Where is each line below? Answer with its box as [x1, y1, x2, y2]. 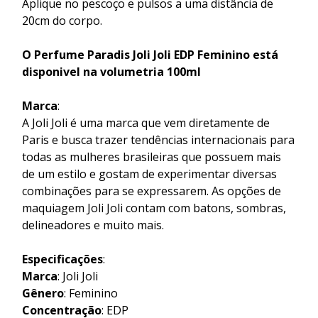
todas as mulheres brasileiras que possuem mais [22, 148, 281, 165]
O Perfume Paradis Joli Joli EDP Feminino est [22, 46, 278, 62]
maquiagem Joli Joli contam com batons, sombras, [22, 199, 286, 216]
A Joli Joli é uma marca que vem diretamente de [22, 114, 270, 131]
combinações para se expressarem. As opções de [22, 182, 281, 199]
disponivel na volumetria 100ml [22, 63, 201, 79]
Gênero [22, 285, 64, 301]
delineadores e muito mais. [22, 216, 164, 233]
